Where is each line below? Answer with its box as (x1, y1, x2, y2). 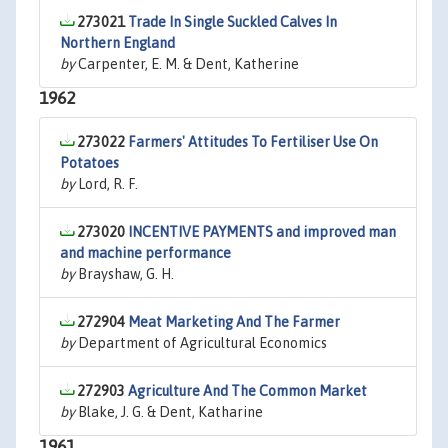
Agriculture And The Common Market (128, 383, 367, 399)
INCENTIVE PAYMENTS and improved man (128, 224, 396, 240)
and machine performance (60, 245, 231, 261)
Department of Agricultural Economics (75, 335, 327, 351)
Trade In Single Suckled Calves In (128, 14, 337, 30)
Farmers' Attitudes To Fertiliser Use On (128, 134, 378, 150)
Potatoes (60, 155, 119, 171)
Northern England (60, 35, 175, 51)
